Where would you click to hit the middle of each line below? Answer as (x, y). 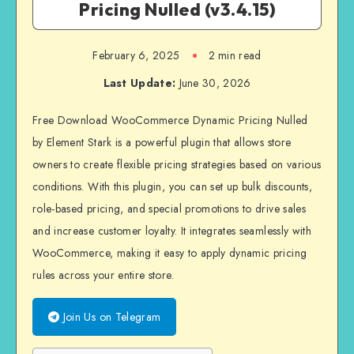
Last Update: (139, 83)
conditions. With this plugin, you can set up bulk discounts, (173, 187)
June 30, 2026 (213, 83)
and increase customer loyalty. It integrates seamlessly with (172, 231)
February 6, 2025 (136, 56)
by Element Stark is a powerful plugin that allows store (162, 143)
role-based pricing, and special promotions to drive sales (169, 209)
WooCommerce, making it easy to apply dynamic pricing (170, 253)
